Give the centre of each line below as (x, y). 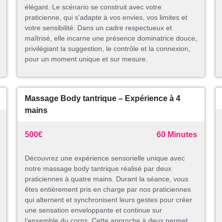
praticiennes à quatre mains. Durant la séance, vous (107, 179)
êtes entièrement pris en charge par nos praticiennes (108, 190)
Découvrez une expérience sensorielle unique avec (105, 158)
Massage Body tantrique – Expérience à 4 (103, 99)
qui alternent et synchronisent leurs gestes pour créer (109, 200)
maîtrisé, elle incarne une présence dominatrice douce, (111, 38)
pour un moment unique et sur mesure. (86, 59)
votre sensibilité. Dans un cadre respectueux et (98, 28)
